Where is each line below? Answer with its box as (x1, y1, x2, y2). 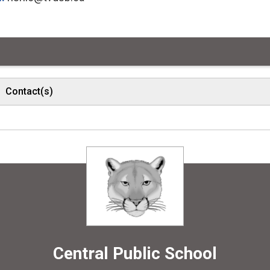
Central (52, 243, 113, 263)
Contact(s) (5, 85, 54, 97)
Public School (112, 243, 217, 263)
